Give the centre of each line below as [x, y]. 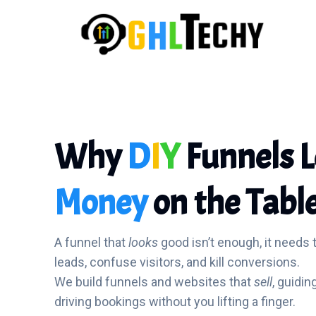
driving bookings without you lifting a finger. [175, 302]
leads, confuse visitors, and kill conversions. [177, 262]
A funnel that [92, 243]
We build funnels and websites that [154, 282]
